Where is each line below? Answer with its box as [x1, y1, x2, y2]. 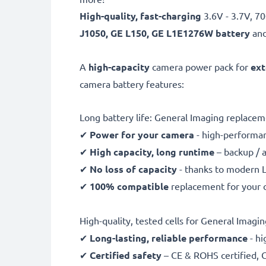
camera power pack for [150, 61, 251, 72]
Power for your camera [90, 128, 197, 141]
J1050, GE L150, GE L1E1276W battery [80, 27, 250, 39]
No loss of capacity [90, 163, 177, 175]
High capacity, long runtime [90, 145, 214, 158]
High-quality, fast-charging [80, 9, 204, 22]
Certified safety [90, 249, 161, 261]
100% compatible [90, 180, 169, 192]
